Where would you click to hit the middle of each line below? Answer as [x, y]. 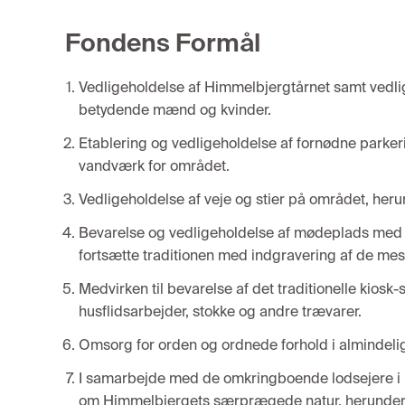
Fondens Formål [163, 43]
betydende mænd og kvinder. [175, 110]
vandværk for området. [154, 166]
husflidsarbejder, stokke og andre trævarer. [220, 311]
